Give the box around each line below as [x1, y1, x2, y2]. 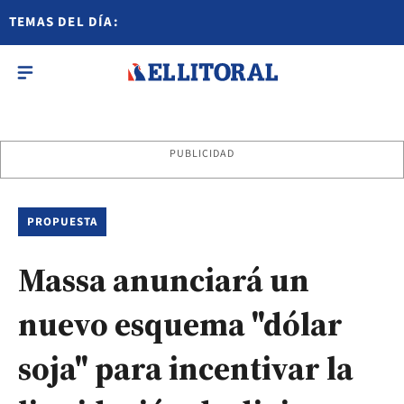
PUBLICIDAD [169, 146, 235, 161]
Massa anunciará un [18, 258, 309, 302]
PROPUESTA [27, 214, 98, 230]
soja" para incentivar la [18, 346, 353, 390]
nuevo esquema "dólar [18, 302, 343, 346]
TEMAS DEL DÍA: [9, 13, 119, 32]
